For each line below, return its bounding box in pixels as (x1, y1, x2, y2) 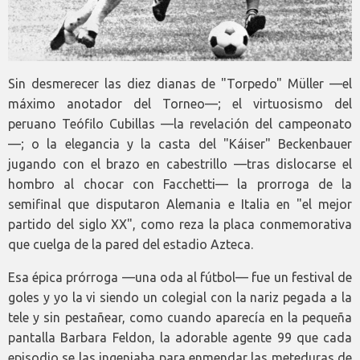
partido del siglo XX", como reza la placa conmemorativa (8, 216, 352, 231)
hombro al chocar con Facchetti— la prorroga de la (8, 176, 352, 191)
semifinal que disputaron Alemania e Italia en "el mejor (8, 196, 352, 211)
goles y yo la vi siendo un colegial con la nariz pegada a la (8, 289, 352, 305)
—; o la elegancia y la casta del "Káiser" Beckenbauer (8, 136, 352, 151)
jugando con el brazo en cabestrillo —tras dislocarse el (8, 156, 352, 171)
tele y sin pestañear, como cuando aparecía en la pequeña (8, 309, 352, 325)
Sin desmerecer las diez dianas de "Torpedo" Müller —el (8, 76, 352, 91)
